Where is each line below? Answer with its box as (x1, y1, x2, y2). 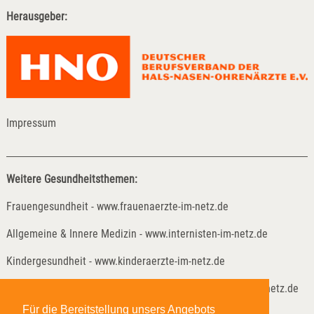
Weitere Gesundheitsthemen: (6, 172, 137, 186)
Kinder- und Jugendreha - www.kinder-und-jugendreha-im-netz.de (6, 281, 299, 295)
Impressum (6, 116, 56, 130)
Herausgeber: (6, 10, 67, 24)
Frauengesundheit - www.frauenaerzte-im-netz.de (6, 199, 228, 213)
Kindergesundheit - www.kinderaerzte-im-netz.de (6, 254, 225, 268)
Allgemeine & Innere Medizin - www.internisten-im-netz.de (6, 226, 268, 240)
